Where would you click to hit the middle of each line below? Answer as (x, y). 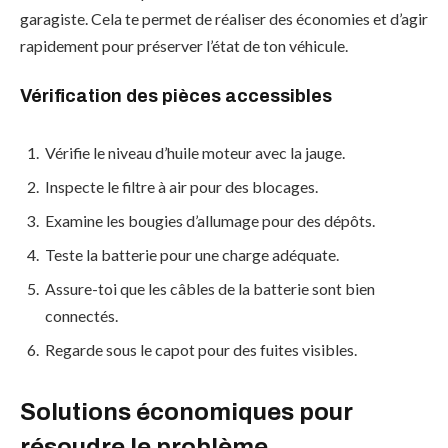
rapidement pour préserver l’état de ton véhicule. (184, 45)
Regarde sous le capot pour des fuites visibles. (201, 349)
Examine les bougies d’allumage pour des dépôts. (210, 220)
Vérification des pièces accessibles (176, 96)
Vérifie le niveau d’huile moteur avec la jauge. (195, 152)
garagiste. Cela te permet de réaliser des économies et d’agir (224, 18)
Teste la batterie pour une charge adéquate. (192, 254)
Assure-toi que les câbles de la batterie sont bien (210, 288)
